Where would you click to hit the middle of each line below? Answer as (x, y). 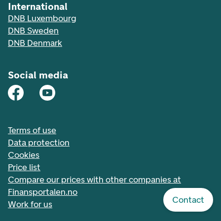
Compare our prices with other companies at (94, 180)
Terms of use (32, 130)
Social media (38, 75)
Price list (24, 167)
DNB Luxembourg (42, 18)
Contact (188, 200)
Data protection (39, 143)
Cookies (24, 155)
